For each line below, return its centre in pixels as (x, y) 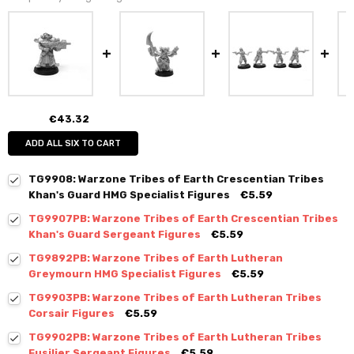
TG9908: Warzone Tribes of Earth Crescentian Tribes (177, 179)
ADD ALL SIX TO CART (73, 144)
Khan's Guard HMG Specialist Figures (130, 195)
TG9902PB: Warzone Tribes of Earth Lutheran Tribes (175, 337)
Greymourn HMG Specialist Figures (125, 274)
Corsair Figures (72, 314)
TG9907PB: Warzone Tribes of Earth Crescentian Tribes (184, 219)
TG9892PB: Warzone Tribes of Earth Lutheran (156, 258)
